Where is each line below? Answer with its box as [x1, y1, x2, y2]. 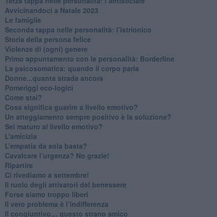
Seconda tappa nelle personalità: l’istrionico [4, 24, 152, 34]
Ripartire [4, 160, 33, 170]
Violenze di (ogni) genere [4, 44, 88, 54]
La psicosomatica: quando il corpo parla [4, 63, 139, 73]
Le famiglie [4, 15, 41, 25]
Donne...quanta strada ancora [4, 73, 103, 83]
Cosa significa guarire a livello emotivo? [4, 102, 138, 112]
